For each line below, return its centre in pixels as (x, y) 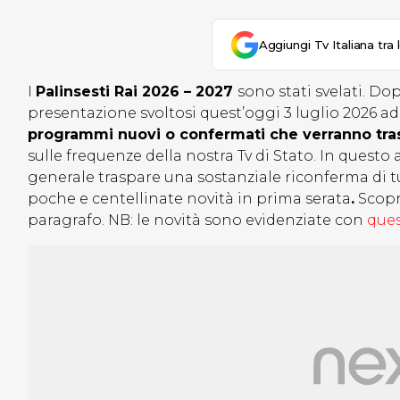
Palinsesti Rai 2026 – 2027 (137, 92)
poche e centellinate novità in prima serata (189, 199)
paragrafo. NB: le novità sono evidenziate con (197, 221)
